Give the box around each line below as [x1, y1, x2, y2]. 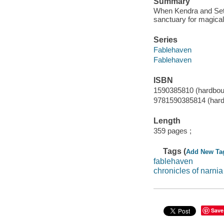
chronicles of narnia [153, 166, 223, 175]
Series [153, 35, 177, 44]
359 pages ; [153, 126, 191, 135]
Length [153, 116, 180, 125]
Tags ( [163, 146, 186, 155]
